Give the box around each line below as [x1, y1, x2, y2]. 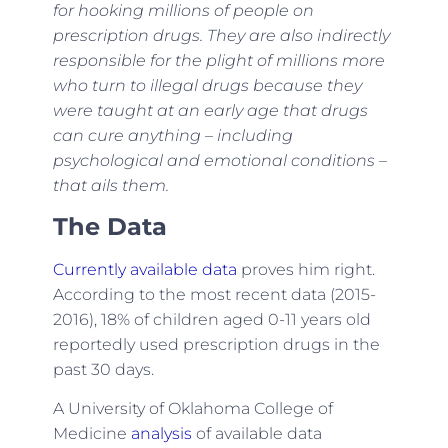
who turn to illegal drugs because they [52, 76, 362, 96]
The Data [52, 211, 167, 241]
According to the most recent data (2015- [52, 284, 376, 304]
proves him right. [236, 259, 375, 279]
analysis [130, 424, 192, 444]
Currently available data [52, 259, 237, 279]
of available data [191, 424, 322, 444]
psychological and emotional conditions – [52, 151, 387, 171]
